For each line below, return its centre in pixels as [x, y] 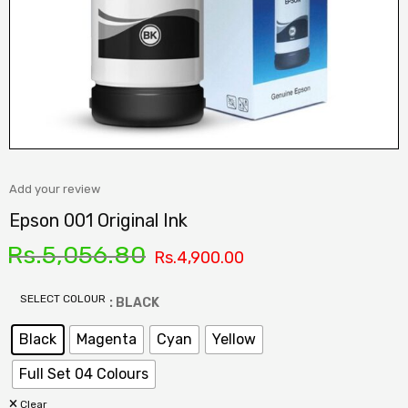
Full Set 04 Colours [84, 374]
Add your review [55, 189]
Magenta [107, 339]
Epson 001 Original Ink [98, 220]
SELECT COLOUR [63, 299]
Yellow [234, 339]
